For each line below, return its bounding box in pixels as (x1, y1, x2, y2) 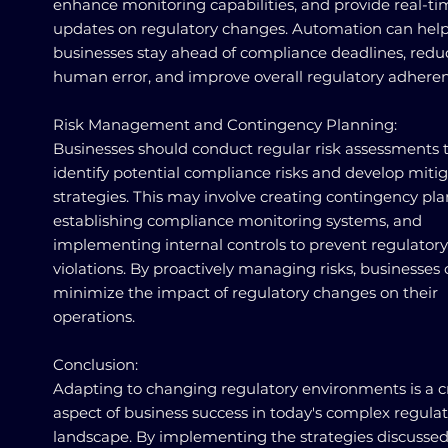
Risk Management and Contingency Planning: (53, 115, 397, 134)
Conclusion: (53, 355, 138, 374)
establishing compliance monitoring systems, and (53, 211, 422, 230)
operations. (53, 307, 135, 326)
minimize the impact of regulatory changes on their (53, 283, 438, 302)
